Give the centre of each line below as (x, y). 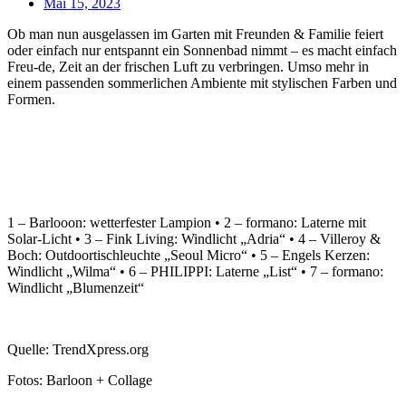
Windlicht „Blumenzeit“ (76, 287)
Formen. (31, 99)
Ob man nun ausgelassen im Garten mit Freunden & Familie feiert (195, 34)
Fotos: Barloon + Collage (80, 380)
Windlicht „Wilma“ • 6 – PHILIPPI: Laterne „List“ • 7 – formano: (195, 271)
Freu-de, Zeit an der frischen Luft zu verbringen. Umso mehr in (188, 66)
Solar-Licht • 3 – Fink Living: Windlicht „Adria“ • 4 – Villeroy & (194, 238)
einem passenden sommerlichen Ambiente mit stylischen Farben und (202, 82)
